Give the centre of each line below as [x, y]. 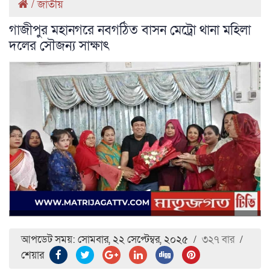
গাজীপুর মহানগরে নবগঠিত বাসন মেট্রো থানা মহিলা [130, 30]
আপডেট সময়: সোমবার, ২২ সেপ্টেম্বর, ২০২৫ [105, 239]
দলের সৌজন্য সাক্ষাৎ [59, 46]
